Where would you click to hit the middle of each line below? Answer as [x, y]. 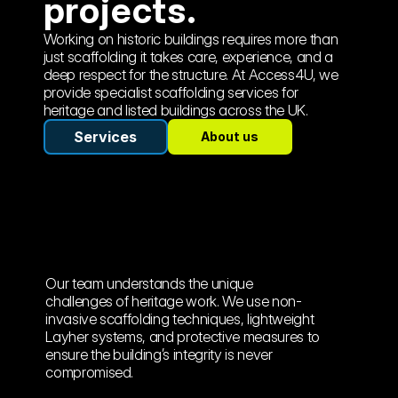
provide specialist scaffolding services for [171, 92]
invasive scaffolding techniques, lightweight [180, 319]
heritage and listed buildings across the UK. [175, 110]
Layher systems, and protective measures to [183, 337]
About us [230, 136]
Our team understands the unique [149, 283]
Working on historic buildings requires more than [191, 39]
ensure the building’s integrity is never [159, 354]
